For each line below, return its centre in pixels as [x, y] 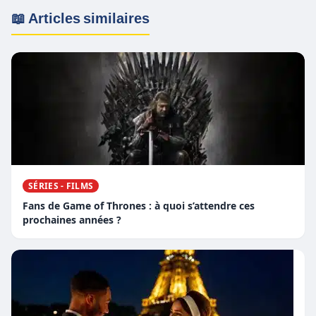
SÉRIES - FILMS [61, 186]
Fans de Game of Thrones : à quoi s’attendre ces [139, 206]
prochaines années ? [72, 220]
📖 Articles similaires [80, 19]
